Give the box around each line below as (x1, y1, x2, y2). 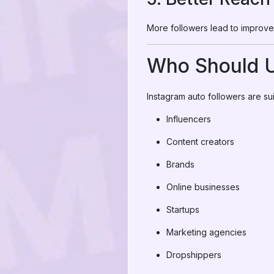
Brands (166, 159, 194, 169)
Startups (166, 204, 199, 215)
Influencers (166, 114, 211, 124)
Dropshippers (166, 250, 221, 260)
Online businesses (166, 182, 240, 192)
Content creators (166, 136, 234, 147)
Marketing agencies (166, 227, 246, 237)
